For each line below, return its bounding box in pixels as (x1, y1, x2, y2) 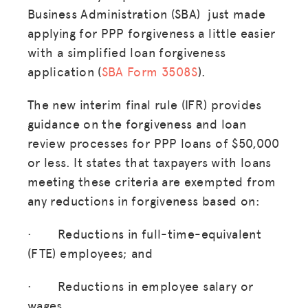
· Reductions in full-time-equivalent (27, 224, 262, 242)
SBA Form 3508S (101, 62, 198, 80)
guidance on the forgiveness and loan (27, 114, 246, 132)
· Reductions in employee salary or (27, 276, 254, 294)
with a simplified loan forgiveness (27, 43, 226, 60)
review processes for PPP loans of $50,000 (27, 133, 280, 151)
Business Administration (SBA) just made (27, 4, 266, 22)
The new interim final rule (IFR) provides (27, 95, 262, 113)
